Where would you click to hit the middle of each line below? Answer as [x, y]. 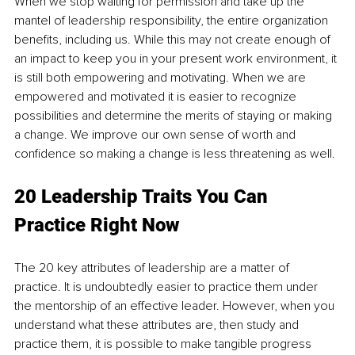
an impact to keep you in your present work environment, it [177, 59]
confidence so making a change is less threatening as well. [175, 154]
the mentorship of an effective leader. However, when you [176, 306]
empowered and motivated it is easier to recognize [157, 97]
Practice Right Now [97, 225]
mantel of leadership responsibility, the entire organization [173, 21]
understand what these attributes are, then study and [158, 325]
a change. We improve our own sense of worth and [157, 135]
